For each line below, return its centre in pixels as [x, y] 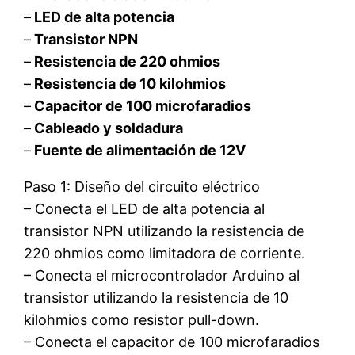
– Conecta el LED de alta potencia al [145, 208]
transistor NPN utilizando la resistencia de [164, 231]
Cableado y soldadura [107, 128]
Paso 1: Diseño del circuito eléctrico [142, 186]
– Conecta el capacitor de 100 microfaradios [172, 342]
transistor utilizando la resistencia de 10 [157, 297]
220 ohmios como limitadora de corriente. [165, 253]
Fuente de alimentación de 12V [139, 150]
